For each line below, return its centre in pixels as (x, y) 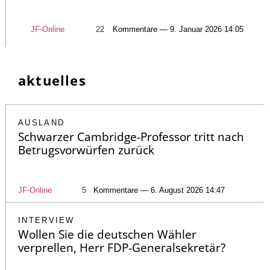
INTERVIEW (46, 220)
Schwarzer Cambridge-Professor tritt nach (131, 137)
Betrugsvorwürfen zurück (86, 150)
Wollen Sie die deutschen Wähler (107, 234)
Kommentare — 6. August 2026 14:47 (159, 190)
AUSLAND (42, 122)
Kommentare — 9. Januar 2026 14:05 (178, 29)
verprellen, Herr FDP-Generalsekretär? (122, 247)
